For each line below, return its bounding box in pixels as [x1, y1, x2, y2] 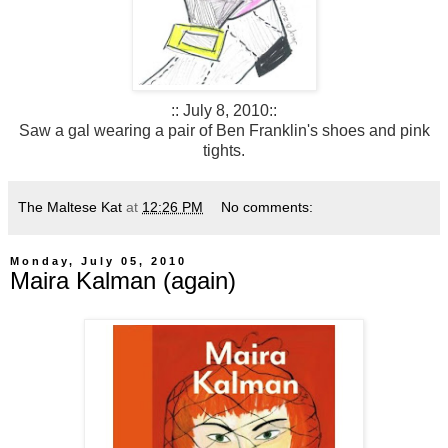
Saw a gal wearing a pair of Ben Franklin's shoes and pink [18, 122, 430, 140]
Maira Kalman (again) [10, 267, 236, 295]
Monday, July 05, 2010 [10, 255, 187, 268]
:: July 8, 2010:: [171, 102, 277, 120]
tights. [203, 142, 245, 160]
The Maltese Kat [18, 199, 122, 216]
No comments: [221, 199, 314, 216]
